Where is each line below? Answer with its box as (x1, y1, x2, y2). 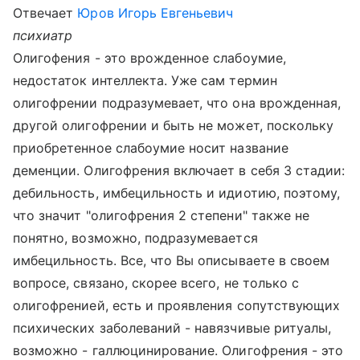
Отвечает (13, 5, 78, 21)
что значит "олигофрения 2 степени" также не (13, 207, 310, 223)
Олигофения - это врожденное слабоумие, (13, 50, 286, 66)
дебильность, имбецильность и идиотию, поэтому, (13, 185, 341, 201)
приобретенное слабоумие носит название (13, 140, 288, 156)
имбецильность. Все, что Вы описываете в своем (13, 252, 330, 268)
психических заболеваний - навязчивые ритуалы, (13, 320, 332, 336)
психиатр (13, 27, 73, 43)
